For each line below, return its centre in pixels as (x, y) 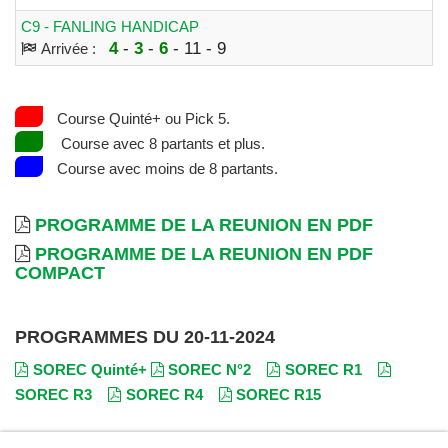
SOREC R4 (164, 394)
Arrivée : (72, 48)
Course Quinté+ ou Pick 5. (143, 118)
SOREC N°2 (209, 369)
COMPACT (60, 272)
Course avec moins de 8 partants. (167, 168)
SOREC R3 (53, 394)
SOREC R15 (278, 394)
